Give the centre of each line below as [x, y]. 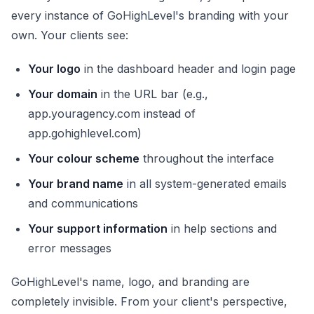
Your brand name [76, 184]
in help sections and [222, 228]
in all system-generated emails [205, 184]
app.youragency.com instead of [112, 114]
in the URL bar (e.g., [153, 94]
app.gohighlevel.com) [85, 133]
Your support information [98, 228]
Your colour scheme [84, 158]
